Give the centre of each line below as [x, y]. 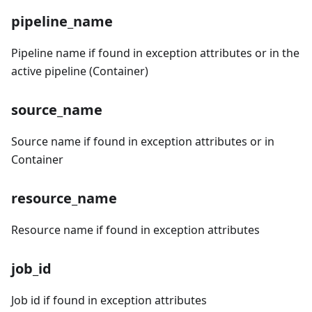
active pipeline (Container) [80, 71]
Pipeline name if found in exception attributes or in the [155, 53]
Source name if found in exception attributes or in [143, 142]
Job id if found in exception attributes [109, 301]
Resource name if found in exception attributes [135, 230]
